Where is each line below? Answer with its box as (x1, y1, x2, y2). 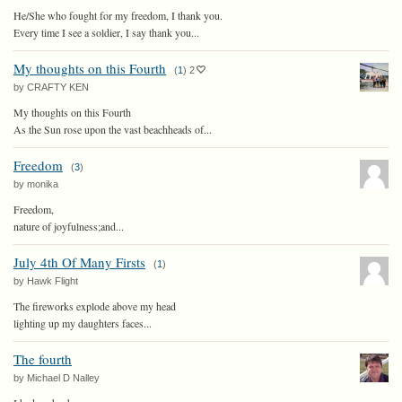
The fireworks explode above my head (13, 299, 176, 313)
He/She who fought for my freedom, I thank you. (13, 8, 223, 22)
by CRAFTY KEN (13, 82, 89, 92)
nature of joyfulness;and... (13, 219, 124, 233)
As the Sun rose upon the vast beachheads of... (13, 122, 212, 136)
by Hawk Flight (13, 275, 78, 286)
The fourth (13, 350, 72, 368)
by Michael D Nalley (13, 372, 100, 383)
